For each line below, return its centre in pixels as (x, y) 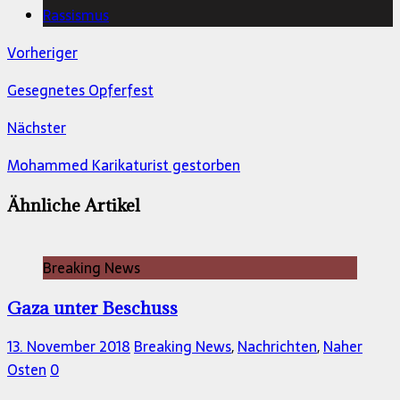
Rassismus (76, 16)
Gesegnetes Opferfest (80, 91)
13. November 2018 (69, 347)
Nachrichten (277, 347)
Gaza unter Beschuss (92, 307)
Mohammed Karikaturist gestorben (124, 166)
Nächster (37, 128)
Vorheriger (42, 53)
